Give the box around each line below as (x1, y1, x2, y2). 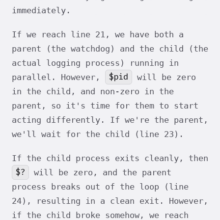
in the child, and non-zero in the (12, 86, 174, 96)
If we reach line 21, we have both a (12, 29, 184, 39)
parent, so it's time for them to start (12, 100, 198, 110)
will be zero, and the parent (28, 167, 171, 177)
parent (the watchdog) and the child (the (12, 43, 208, 54)
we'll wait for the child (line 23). (12, 129, 184, 139)
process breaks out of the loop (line (12, 181, 189, 192)
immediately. (12, 5, 71, 15)
